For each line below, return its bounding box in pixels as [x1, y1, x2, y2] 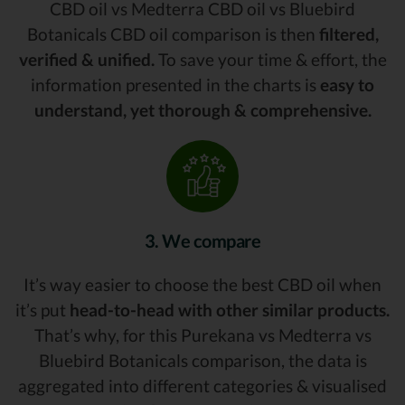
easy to [320, 73, 374, 95]
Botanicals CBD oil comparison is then [26, 23, 319, 44]
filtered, [318, 23, 379, 44]
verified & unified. [18, 48, 155, 70]
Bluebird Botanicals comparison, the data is [38, 349, 367, 371]
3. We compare [144, 229, 261, 251]
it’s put [15, 298, 70, 320]
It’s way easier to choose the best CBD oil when [24, 273, 381, 295]
